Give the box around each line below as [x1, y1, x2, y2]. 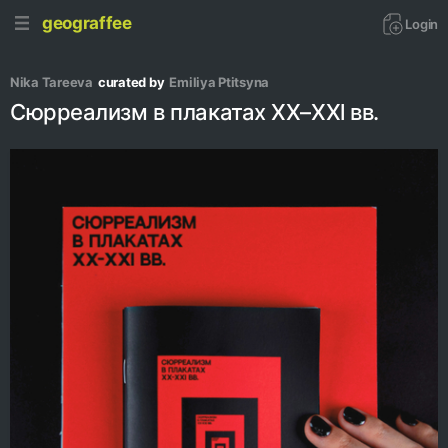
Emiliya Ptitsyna [169, 74, 270, 90]
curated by [97, 74, 165, 90]
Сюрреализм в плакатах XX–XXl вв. [10, 99, 379, 125]
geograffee [42, 12, 132, 33]
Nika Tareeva [10, 74, 93, 90]
